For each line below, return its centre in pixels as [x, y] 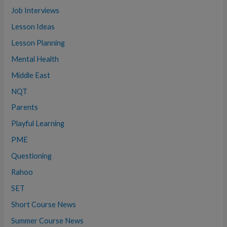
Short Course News [44, 205]
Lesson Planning [38, 43]
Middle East [31, 75]
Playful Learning [38, 124]
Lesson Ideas [33, 26]
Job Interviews [35, 10]
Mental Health [35, 59]
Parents [25, 107]
